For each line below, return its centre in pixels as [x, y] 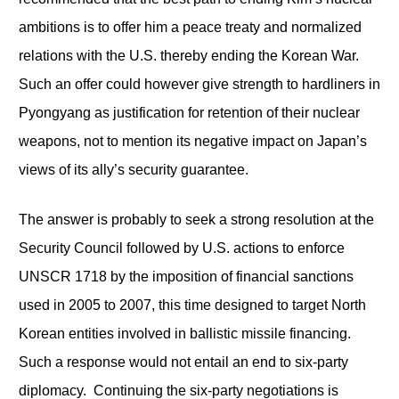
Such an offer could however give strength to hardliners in [199, 84]
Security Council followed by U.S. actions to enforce [181, 248]
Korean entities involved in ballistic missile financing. [188, 333]
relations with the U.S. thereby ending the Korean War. [190, 55]
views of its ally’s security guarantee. [133, 169]
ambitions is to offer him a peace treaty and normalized [190, 27]
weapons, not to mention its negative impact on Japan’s [192, 141]
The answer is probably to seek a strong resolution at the [196, 219]
